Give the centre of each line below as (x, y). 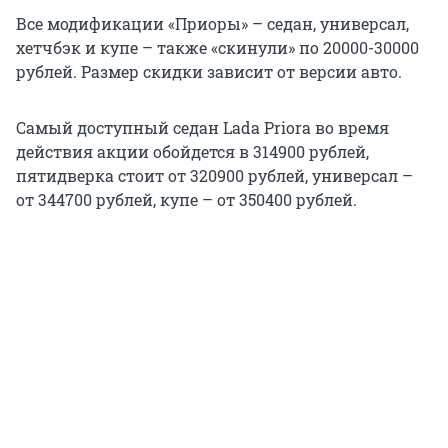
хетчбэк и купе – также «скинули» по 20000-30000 (217, 47)
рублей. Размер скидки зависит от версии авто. (209, 71)
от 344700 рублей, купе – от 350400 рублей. (186, 199)
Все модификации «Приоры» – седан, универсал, (212, 23)
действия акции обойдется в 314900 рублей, (192, 151)
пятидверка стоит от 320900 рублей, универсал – (214, 175)
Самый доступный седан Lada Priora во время (202, 127)
